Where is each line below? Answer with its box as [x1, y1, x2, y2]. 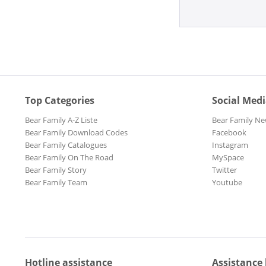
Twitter [212, 164, 237, 176]
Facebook [212, 127, 246, 138]
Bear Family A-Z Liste [25, 115, 97, 126]
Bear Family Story [25, 164, 87, 176]
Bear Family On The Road [25, 152, 113, 163]
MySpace [212, 152, 244, 163]
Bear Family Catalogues [25, 140, 107, 151]
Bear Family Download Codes [25, 127, 128, 138]
